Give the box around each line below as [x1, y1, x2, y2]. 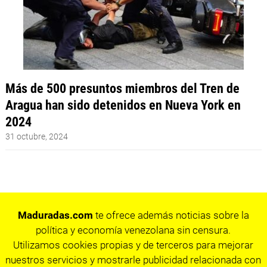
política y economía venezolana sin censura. [36, 223, 231, 236]
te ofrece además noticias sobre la [92, 209, 249, 221]
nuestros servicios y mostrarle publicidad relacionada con [5, 253, 262, 266]
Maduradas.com [17, 209, 93, 221]
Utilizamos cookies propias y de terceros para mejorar [13, 238, 254, 251]
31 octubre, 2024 [5, 132, 68, 142]
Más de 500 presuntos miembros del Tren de [5, 80, 240, 97]
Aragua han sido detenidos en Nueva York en [5, 97, 241, 113]
